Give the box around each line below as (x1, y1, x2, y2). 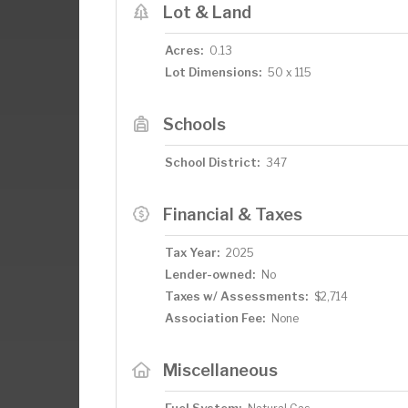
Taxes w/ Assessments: (165, 289, 308, 303)
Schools (162, 114, 226, 134)
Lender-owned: (165, 267, 255, 281)
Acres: (165, 43, 203, 57)
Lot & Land (162, 2, 251, 22)
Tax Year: (165, 245, 219, 260)
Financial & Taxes (162, 204, 302, 224)
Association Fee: (165, 311, 265, 325)
